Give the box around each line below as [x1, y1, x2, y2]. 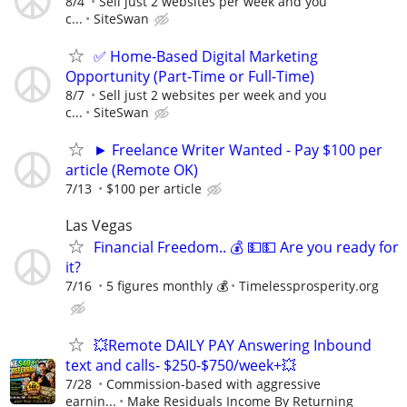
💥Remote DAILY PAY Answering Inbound [94, 334, 372, 355]
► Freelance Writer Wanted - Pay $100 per [94, 140, 382, 161]
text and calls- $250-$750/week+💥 [65, 354, 296, 375]
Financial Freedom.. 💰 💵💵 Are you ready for [94, 236, 399, 257]
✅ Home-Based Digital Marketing [94, 46, 318, 67]
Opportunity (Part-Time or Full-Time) [65, 66, 314, 87]
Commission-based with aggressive [106, 374, 321, 392]
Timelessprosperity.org [239, 276, 379, 294]
